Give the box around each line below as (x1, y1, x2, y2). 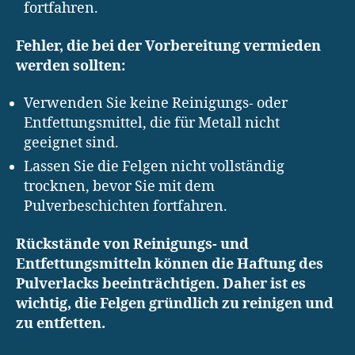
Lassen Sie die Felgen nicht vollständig (24, 158, 284, 177)
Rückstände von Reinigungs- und (16, 235, 249, 254)
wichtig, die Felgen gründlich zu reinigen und (16, 294, 334, 313)
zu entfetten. (16, 314, 105, 333)
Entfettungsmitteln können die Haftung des (16, 254, 323, 273)
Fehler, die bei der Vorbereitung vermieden (16, 36, 321, 55)
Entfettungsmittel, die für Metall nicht (24, 114, 280, 133)
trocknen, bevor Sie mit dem (24, 177, 215, 197)
